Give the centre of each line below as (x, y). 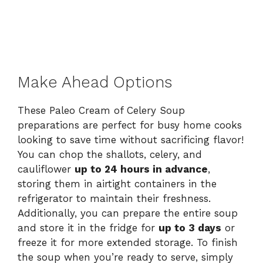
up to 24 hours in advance (141, 169)
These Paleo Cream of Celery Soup (101, 111)
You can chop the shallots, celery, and (110, 155)
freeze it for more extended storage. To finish (128, 243)
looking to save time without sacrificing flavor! (131, 140)
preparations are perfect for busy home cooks (130, 125)
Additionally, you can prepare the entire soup (128, 213)
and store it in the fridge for (88, 228)
